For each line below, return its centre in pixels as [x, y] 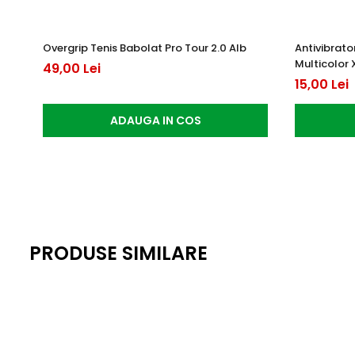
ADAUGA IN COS [155, 121]
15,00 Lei [322, 85]
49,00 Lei [72, 69]
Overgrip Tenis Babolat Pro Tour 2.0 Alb [145, 48]
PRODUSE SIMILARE [118, 254]
